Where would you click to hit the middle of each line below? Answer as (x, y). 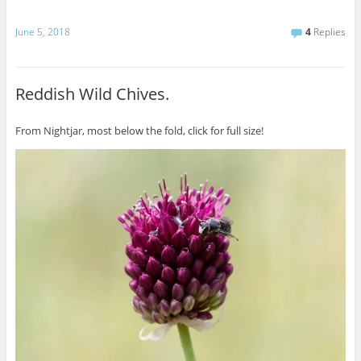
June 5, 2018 (42, 32)
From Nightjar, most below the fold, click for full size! (139, 130)
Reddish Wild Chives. (92, 93)
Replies (329, 32)
